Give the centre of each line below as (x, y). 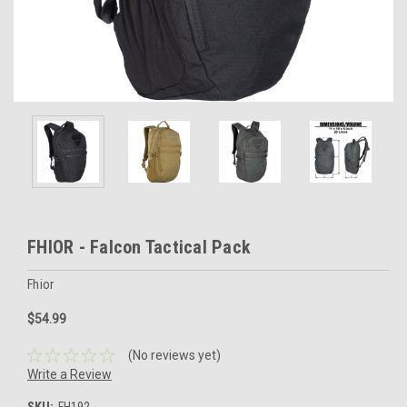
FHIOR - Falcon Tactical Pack (139, 247)
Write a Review (69, 374)
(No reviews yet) (174, 355)
